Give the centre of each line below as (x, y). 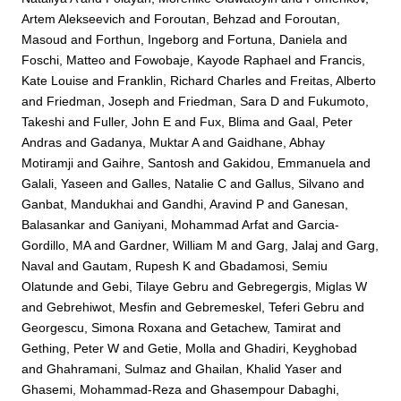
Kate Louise (55, 81)
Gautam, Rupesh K (137, 266)
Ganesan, (321, 205)
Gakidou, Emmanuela (285, 163)
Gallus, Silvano (298, 184)
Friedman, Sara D (229, 102)
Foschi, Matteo (64, 60)
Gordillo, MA (56, 246)
